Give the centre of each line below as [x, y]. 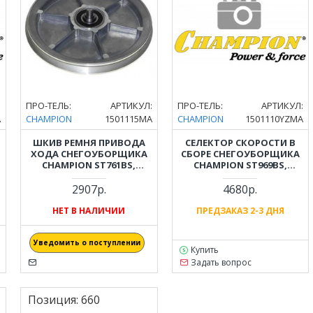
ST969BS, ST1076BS [89, 176]
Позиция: [53, 299]
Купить [205, 249]
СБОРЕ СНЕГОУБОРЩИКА [240, 153]
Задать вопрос [221, 262]
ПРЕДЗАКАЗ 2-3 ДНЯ [240, 210]
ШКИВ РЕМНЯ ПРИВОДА [89, 142]
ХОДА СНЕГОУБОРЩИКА [89, 153]
